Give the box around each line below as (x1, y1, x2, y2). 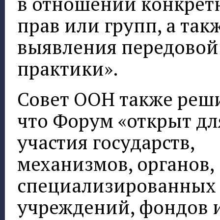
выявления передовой (17, 34, 219, 60)
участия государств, (17, 130, 194, 155)
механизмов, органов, (17, 151, 214, 177)
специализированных (17, 173, 216, 198)
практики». (17, 56, 118, 82)
